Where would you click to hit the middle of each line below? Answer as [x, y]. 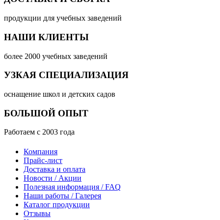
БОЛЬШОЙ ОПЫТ [46, 113]
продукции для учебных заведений [63, 18]
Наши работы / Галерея [62, 195]
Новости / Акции [53, 178]
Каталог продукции [57, 204]
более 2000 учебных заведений [56, 56]
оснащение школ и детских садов [60, 94]
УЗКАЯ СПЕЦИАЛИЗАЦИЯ [66, 75]
